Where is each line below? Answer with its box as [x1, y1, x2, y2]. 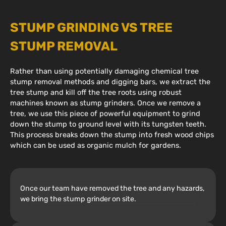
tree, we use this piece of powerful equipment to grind [10, 108, 200, 118]
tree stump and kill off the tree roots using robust [10, 87, 182, 97]
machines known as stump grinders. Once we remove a [10, 98, 201, 107]
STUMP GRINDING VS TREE [10, 20, 173, 35]
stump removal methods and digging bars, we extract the [10, 77, 210, 86]
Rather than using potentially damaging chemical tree [10, 66, 199, 76]
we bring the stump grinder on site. [20, 195, 136, 204]
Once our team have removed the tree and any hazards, [20, 184, 205, 193]
